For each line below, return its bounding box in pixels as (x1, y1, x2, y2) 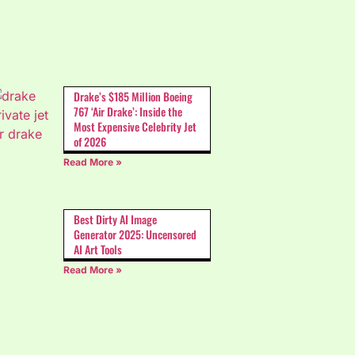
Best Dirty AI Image (74, 210, 157, 227)
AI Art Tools (74, 240, 122, 258)
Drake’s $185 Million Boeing (74, 88, 193, 105)
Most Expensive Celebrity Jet (74, 118, 197, 136)
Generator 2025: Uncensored (74, 225, 197, 242)
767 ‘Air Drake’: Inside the (74, 103, 182, 120)
